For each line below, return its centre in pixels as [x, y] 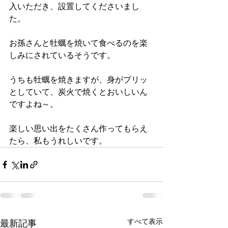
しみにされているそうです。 [62, 56]
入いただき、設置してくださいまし [74, 7]
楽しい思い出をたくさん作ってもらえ [78, 129]
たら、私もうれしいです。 [58, 141]
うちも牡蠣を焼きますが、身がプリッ [78, 80]
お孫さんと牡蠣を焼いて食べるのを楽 [78, 44]
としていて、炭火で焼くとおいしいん [78, 92]
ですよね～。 [34, 105]
